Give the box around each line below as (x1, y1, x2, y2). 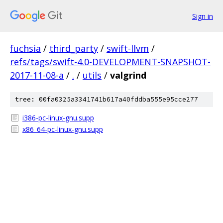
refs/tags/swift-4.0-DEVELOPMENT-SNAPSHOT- (10, 56, 211, 68)
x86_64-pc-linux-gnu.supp (22, 124, 103, 134)
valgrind (110, 69, 146, 81)
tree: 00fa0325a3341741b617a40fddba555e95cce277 (15, 95, 198, 104)
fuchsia (10, 42, 41, 54)
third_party (49, 42, 98, 54)
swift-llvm (107, 42, 149, 54)
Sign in (192, 11, 213, 21)
